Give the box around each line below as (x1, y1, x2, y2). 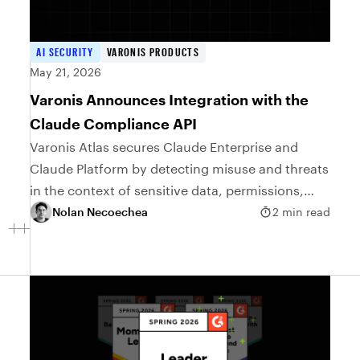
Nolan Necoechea (52, 205, 149, 219)
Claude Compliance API (30, 114, 198, 133)
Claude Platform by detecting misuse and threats (30, 160, 329, 176)
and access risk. (30, 203, 127, 219)
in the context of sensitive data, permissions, (30, 182, 305, 198)
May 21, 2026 (30, 64, 102, 79)
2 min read (272, 205, 330, 219)
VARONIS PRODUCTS (106, 44, 200, 59)
